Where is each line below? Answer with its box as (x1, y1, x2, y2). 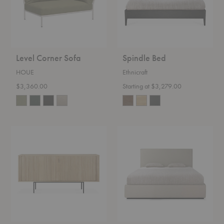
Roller (10, 124, 26, 134)
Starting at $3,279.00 (122, 81, 181, 90)
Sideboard (10, 140, 38, 150)
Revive (117, 124, 135, 134)
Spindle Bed (122, 51, 166, 63)
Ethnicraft (122, 67, 147, 76)
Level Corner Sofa (16, 51, 81, 63)
